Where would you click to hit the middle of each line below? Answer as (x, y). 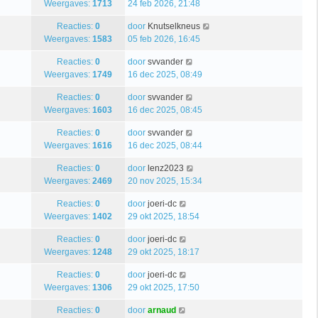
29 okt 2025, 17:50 (164, 287)
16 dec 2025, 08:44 (165, 145)
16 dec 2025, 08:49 (165, 74)
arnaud (162, 310)
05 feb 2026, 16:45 (164, 39)
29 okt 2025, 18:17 (164, 252)
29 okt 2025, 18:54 (164, 216)
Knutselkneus (174, 26)
